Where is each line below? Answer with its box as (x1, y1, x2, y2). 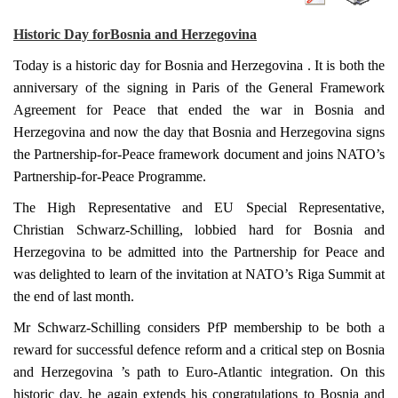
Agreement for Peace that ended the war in (13, 101, 314, 117)
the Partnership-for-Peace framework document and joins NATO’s (13, 146, 385, 162)
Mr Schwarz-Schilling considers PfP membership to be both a (13, 319, 385, 335)
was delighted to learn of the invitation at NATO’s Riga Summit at (13, 266, 385, 282)
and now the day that (85, 123, 213, 139)
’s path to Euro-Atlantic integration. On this (120, 363, 385, 379)
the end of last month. (13, 288, 134, 304)
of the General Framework (219, 79, 386, 95)
